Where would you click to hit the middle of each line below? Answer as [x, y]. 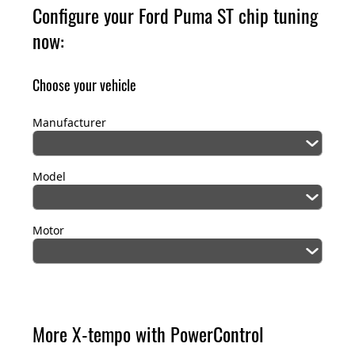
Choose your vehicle [84, 85]
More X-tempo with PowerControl [148, 334]
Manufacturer [69, 123]
